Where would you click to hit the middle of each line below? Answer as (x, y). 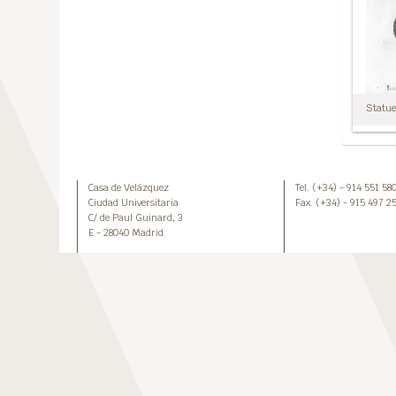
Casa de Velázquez (128, 187)
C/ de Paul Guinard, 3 (135, 217)
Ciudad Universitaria (133, 202)
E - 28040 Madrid (126, 232)
